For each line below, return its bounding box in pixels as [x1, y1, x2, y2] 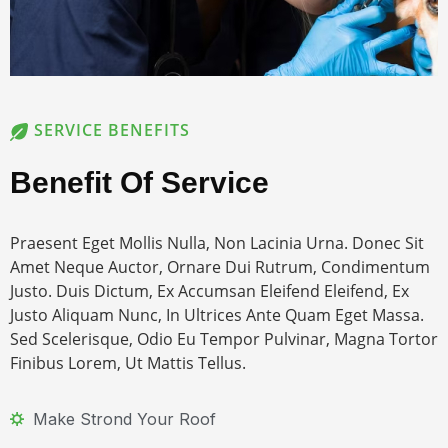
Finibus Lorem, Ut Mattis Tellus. [10, 352, 246, 375]
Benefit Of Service [10, 166, 269, 200]
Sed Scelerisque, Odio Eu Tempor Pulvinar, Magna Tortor [10, 328, 438, 351]
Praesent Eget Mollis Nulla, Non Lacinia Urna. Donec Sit [10, 232, 424, 255]
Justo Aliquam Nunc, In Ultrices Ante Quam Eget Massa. [10, 304, 424, 327]
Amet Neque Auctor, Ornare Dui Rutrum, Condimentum [10, 256, 430, 279]
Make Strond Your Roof [32, 409, 216, 430]
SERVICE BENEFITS [29, 119, 190, 142]
